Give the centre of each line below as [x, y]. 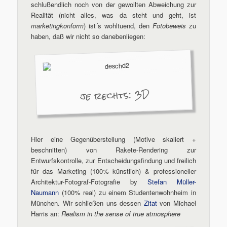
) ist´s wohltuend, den [118, 26]
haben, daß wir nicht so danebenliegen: [88, 36]
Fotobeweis [169, 26]
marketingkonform [58, 26]
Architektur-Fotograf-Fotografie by [89, 181]
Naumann [45, 192]
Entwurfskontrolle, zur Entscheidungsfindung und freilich [113, 160]
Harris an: [46, 213]
